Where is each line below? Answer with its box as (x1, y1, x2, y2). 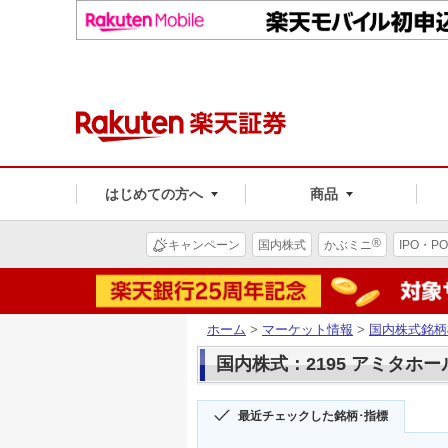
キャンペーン (168, 237, 240, 252)
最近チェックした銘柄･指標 (238, 409, 388, 424)
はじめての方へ (104, 185, 203, 202)
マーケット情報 (262, 321, 353, 337)
